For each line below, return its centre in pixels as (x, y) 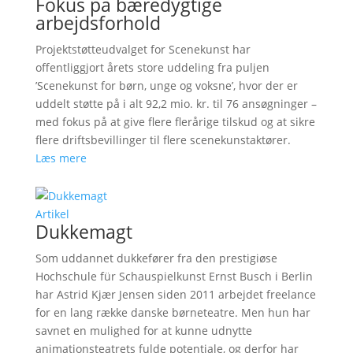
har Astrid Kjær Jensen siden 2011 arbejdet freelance (175, 294)
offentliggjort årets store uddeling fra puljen (152, 67)
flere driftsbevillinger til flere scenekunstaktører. (163, 139)
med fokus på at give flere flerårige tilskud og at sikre (175, 121)
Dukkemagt (84, 231)
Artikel (52, 214)
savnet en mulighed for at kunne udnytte (143, 330)
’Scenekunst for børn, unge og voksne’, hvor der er (166, 85)
